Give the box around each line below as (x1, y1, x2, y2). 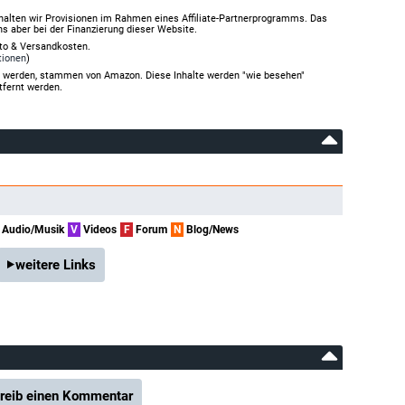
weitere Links (14, 257, 96, 274)
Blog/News (184, 223, 239, 237)
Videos (80, 223, 117, 237)
